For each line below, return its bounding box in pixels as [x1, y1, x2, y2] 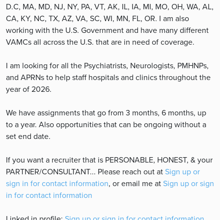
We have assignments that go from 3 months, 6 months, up [6, 107, 206, 118]
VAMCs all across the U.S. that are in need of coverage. [6, 36, 194, 48]
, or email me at [109, 178, 163, 189]
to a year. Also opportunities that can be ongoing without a [6, 119, 206, 130]
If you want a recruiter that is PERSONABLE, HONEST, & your [6, 154, 213, 165]
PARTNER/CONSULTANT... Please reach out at [6, 166, 165, 177]
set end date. [6, 131, 51, 142]
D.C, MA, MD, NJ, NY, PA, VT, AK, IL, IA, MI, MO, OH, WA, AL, [6, 1, 214, 12]
